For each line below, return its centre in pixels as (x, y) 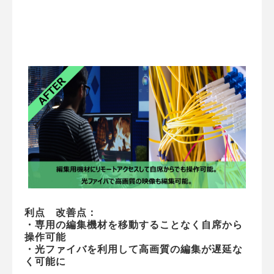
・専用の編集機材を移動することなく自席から (134, 225)
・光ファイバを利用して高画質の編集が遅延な (134, 250)
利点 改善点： (61, 213)
